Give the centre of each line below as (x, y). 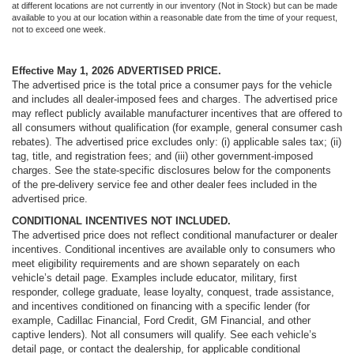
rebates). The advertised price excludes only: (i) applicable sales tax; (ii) (177, 141)
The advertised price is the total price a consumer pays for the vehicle (172, 85)
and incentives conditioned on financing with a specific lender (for (161, 306)
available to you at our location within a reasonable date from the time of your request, (175, 17)
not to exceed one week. (59, 29)
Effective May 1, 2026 (63, 70)
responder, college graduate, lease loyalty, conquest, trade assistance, (173, 292)
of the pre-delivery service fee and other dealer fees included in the (164, 184)
